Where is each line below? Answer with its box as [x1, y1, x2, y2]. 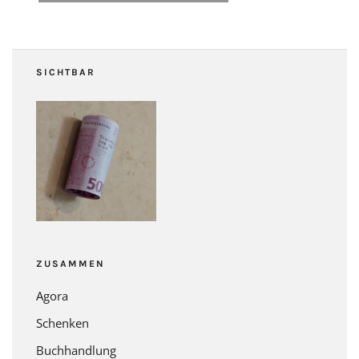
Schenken [36, 314, 89, 331]
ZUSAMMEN [36, 257, 105, 269]
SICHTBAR [36, 67, 95, 79]
